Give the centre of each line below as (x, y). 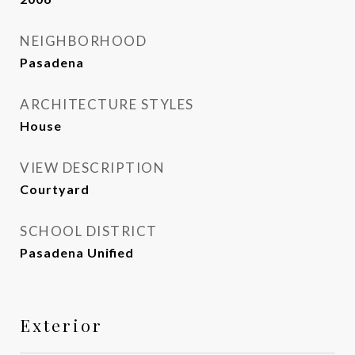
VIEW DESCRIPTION (92, 168)
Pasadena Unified (77, 252)
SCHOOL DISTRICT (89, 231)
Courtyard (55, 189)
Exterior (61, 325)
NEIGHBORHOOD (83, 41)
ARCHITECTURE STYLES (107, 104)
